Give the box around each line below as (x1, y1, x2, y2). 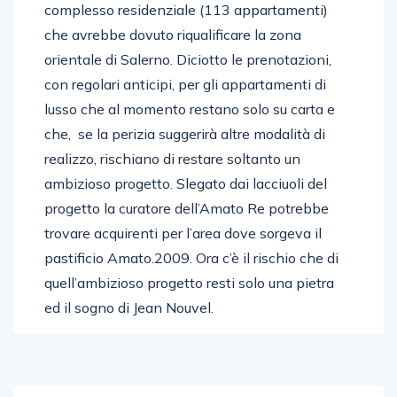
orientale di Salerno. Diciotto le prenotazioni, (44, 50, 331, 68)
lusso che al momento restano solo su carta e (44, 99, 335, 118)
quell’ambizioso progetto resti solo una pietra (44, 273, 334, 292)
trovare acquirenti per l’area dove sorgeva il (44, 223, 322, 242)
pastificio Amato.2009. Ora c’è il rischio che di (44, 248, 339, 267)
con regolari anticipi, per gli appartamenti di (44, 74, 326, 93)
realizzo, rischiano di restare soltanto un (44, 149, 300, 167)
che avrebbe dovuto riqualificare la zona (44, 25, 301, 43)
